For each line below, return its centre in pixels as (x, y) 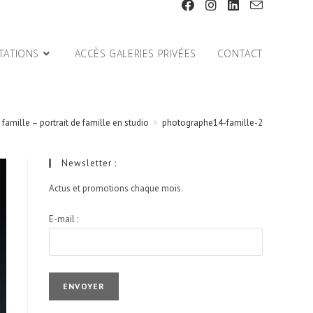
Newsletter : (89, 163)
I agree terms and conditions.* (125, 243)
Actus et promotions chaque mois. (116, 188)
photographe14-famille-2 (212, 123)
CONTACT (240, 53)
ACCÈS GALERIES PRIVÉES (135, 53)
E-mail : (64, 219)
